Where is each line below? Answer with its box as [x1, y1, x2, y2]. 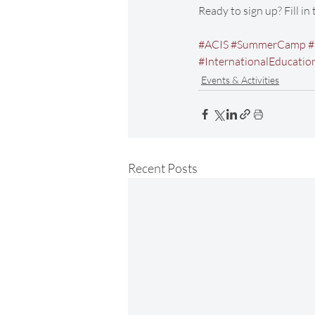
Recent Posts [128, 160, 198, 176]
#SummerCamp [231, 37, 306, 52]
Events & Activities [201, 74, 279, 86]
